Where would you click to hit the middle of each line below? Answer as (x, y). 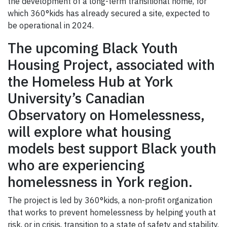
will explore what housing (89, 132)
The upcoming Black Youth (93, 48)
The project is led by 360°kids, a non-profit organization (110, 200)
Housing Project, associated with (111, 65)
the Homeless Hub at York (90, 82)
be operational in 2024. (52, 26)
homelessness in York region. (100, 182)
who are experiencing (76, 165)
